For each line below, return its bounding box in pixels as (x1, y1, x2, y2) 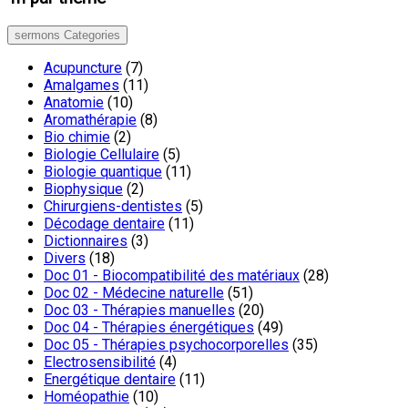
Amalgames (44, 76, 119, 94)
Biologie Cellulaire (44, 145, 159, 163)
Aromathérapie (44, 110, 137, 128)
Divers (44, 249, 86, 267)
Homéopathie (44, 387, 129, 405)
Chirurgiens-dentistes (44, 197, 182, 215)
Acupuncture (44, 58, 122, 76)
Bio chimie (44, 127, 110, 146)
